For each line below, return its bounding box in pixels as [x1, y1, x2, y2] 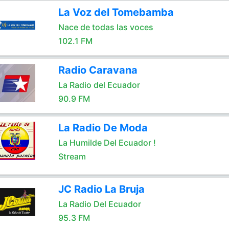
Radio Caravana [58, 64, 138, 76]
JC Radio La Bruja [58, 183, 145, 195]
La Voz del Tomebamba [58, 6, 174, 18]
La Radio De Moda [58, 122, 148, 134]
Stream [58, 151, 86, 162]
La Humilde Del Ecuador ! [58, 138, 156, 148]
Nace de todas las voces [58, 22, 153, 32]
